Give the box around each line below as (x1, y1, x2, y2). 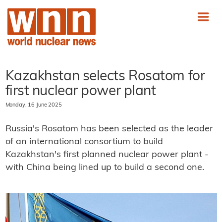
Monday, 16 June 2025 (5, 103, 62, 108)
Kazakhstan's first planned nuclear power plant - (5, 150, 209, 160)
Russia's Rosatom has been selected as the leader (5, 124, 213, 134)
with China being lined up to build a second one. (5, 163, 204, 172)
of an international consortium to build (5, 137, 163, 147)
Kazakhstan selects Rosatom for (5, 70, 205, 84)
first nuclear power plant (5, 85, 156, 99)
